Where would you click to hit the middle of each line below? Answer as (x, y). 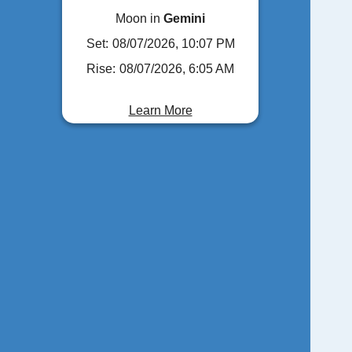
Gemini (185, 18)
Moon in (140, 18)
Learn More (160, 110)
